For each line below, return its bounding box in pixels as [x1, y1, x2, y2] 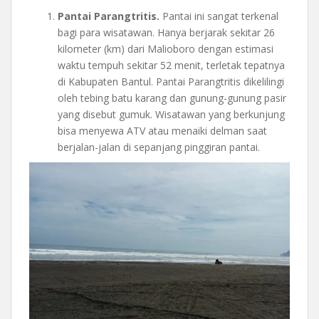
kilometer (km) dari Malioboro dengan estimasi [58, 41, 273, 56]
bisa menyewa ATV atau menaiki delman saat [58, 123, 267, 137]
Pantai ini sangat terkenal [159, 9, 278, 23]
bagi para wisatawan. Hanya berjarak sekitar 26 [58, 25, 275, 39]
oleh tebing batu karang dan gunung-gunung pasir [58, 90, 286, 105]
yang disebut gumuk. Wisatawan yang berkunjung [58, 107, 285, 121]
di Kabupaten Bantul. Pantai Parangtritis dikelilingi [58, 74, 284, 88]
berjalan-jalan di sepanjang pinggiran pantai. [58, 140, 260, 154]
